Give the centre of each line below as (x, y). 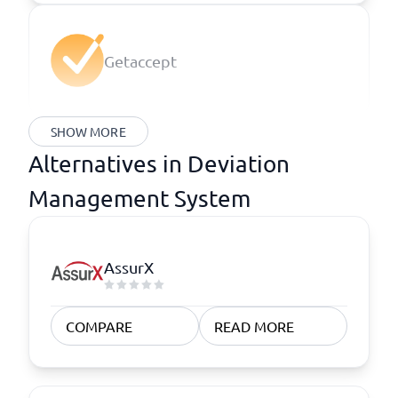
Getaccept (140, 60)
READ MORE (254, 326)
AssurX (129, 267)
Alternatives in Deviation (159, 164)
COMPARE (99, 326)
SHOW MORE (88, 131)
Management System (139, 199)
